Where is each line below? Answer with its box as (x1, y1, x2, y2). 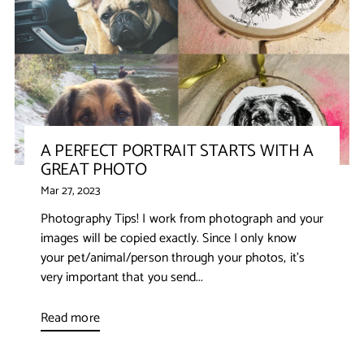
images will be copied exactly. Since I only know (41, 227, 297, 249)
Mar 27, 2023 (41, 180, 101, 201)
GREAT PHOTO (41, 155, 147, 184)
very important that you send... (41, 266, 204, 288)
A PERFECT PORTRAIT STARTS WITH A (41, 136, 314, 165)
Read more (41, 306, 100, 329)
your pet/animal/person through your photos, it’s (41, 246, 305, 269)
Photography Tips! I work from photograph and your (41, 207, 323, 230)
